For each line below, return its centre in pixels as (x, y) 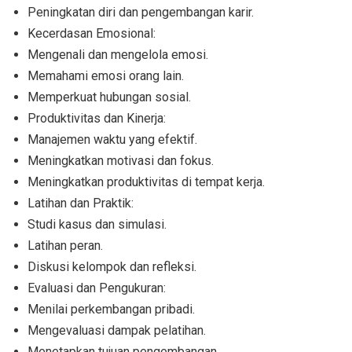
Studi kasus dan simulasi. (97, 225)
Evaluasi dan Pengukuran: (97, 288)
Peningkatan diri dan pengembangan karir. (141, 13)
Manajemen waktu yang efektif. (112, 140)
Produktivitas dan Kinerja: (97, 119)
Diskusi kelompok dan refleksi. (112, 267)
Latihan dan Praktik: (81, 203)
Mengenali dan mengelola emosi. (118, 55)
